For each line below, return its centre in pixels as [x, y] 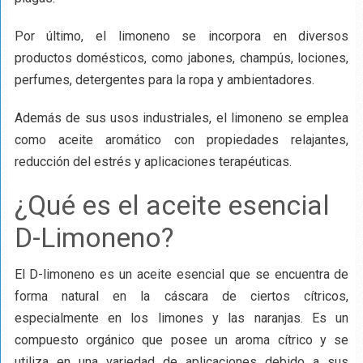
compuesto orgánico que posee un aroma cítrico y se [181, 340]
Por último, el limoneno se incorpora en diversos [181, 36]
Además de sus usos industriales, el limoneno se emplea [181, 117]
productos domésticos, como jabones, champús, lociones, [181, 58]
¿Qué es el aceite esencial [172, 205]
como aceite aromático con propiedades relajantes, [181, 139]
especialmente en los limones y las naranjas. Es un [181, 318]
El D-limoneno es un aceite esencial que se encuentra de [181, 274]
